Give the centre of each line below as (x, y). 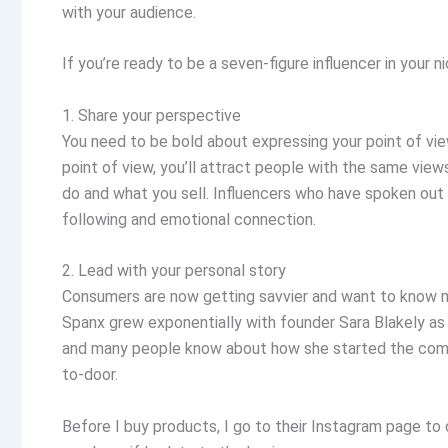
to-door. (92, 375)
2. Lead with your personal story (174, 271)
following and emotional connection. (191, 219)
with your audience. (131, 12)
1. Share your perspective (151, 115)
